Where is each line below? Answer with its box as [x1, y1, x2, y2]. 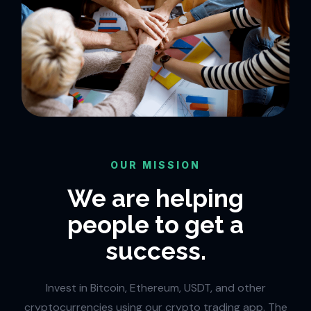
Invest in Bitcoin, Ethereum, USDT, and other [45, 280, 266, 296]
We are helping [67, 184, 244, 213]
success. [105, 237, 206, 266]
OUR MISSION [110, 159, 201, 171]
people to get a [67, 210, 244, 239]
